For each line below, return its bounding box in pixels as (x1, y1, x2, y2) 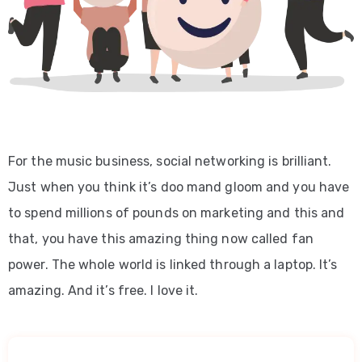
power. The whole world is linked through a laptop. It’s (8, 257, 338, 273)
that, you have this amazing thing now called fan (8, 231, 314, 247)
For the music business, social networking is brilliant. (8, 154, 332, 170)
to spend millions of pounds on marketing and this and (8, 205, 345, 221)
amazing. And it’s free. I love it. (8, 283, 199, 299)
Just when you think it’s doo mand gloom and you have (8, 179, 350, 196)
